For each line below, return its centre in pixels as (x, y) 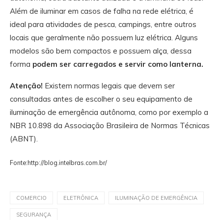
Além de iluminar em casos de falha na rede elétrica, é (102, 11)
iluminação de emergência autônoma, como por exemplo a (109, 112)
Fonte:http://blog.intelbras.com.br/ (58, 162)
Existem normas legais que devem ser (109, 85)
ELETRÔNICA (81, 198)
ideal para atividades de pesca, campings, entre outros (103, 24)
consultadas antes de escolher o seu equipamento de (101, 99)
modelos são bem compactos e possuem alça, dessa (101, 51)
